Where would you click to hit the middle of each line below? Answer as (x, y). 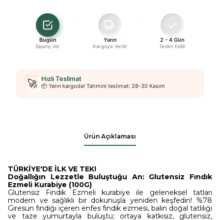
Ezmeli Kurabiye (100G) (50, 185)
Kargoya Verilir (110, 46)
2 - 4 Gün (172, 40)
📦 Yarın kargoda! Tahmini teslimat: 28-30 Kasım (103, 86)
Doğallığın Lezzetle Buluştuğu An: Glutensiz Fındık (110, 177)
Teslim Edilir (172, 46)
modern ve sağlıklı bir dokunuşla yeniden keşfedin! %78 (110, 200)
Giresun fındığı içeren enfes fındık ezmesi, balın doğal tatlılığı (110, 208)
